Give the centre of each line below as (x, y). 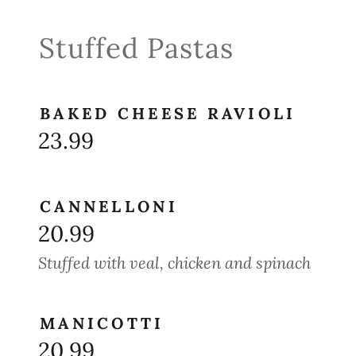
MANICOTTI (102, 323)
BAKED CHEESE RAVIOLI (168, 113)
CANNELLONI (109, 206)
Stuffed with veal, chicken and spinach (174, 263)
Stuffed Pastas (136, 48)
